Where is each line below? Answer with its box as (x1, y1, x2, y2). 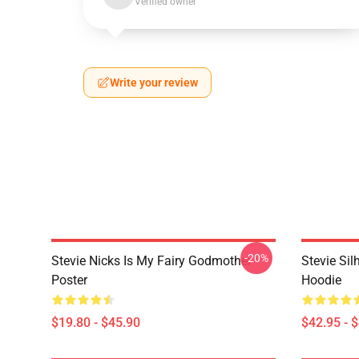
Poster (51, 272, 87, 288)
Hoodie (301, 272, 341, 288)
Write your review (110, 76, 198, 89)
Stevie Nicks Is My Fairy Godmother (51, 253, 252, 268)
